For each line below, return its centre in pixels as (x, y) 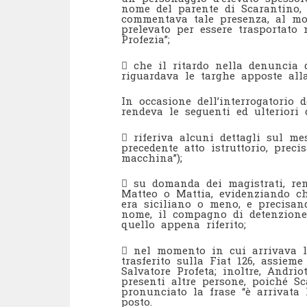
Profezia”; (146, 39)
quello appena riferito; (184, 224)
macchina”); (152, 157)
